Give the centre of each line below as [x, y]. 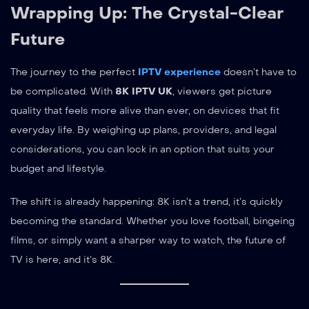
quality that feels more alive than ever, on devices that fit [145, 110]
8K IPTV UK [144, 91]
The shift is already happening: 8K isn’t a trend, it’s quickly [147, 201]
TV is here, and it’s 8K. [62, 259]
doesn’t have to [259, 72]
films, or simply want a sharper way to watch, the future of [148, 240]
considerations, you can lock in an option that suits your [142, 149]
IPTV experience [179, 72]
